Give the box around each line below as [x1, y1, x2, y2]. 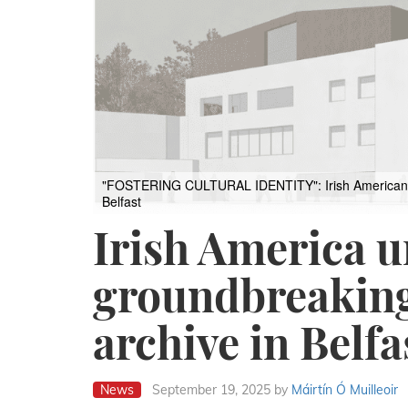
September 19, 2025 [152, 381, 270, 398]
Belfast [102, 191, 141, 210]
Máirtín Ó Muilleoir [291, 381, 398, 398]
